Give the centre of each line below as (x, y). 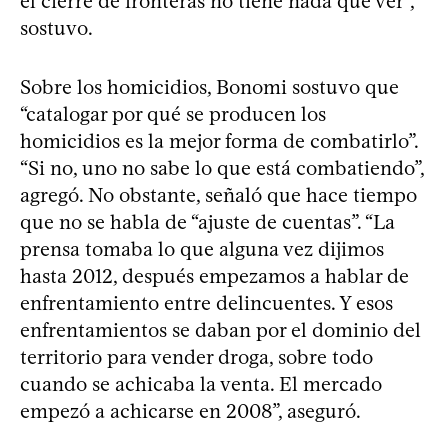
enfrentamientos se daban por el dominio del (220, 329)
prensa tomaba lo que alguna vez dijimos (202, 248)
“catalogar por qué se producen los (173, 113)
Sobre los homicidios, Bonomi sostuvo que (209, 86)
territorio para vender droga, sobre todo (196, 356)
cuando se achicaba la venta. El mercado (201, 383)
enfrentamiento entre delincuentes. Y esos (206, 302)
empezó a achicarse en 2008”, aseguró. (190, 410)
